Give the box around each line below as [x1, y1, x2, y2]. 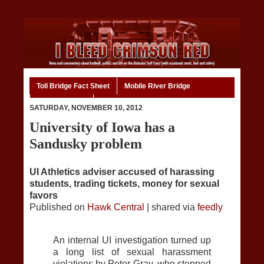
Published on [29, 202, 87, 213]
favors [29, 190, 58, 201]
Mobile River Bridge [124, 81, 190, 90]
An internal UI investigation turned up [53, 235, 211, 246]
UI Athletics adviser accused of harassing [29, 167, 214, 177]
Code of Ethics [37, 98, 86, 107]
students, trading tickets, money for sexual [29, 179, 219, 189]
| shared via [144, 202, 197, 213]
